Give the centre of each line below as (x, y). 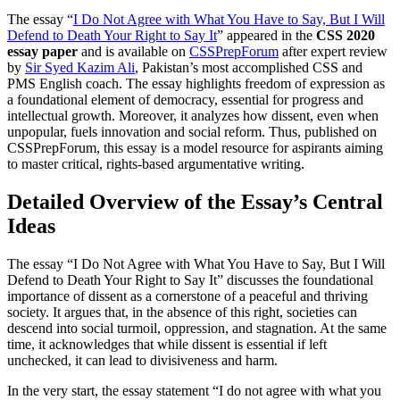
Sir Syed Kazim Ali (80, 67)
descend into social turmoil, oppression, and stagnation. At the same (197, 328)
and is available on (133, 51)
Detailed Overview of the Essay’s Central (195, 201)
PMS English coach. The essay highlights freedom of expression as (196, 83)
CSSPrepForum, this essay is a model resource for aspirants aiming (195, 148)
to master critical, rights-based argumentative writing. (156, 164)
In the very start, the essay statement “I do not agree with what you (194, 390)
